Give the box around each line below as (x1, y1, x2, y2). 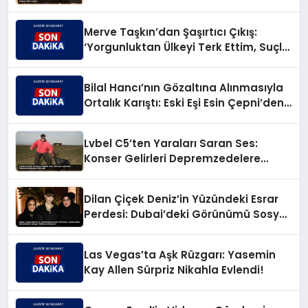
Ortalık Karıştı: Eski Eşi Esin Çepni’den (84, 96, 285, 111)
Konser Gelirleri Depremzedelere (84, 151, 261, 166)
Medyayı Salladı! (84, 222, 175, 237)
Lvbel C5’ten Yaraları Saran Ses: (84, 136, 258, 151)
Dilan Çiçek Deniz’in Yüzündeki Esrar (84, 192, 279, 207)
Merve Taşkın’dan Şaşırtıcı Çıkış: (84, 25, 258, 40)
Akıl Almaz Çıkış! (84, 111, 173, 126)
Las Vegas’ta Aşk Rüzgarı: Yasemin (84, 247, 276, 263)
